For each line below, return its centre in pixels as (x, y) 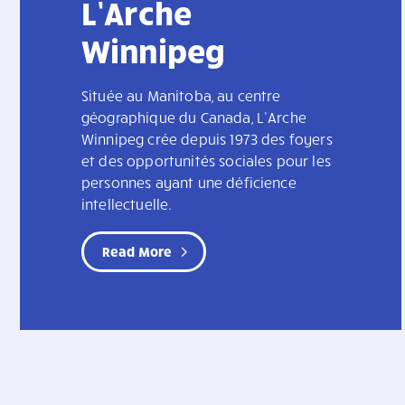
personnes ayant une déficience (189, 183)
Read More (137, 252)
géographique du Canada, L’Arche (194, 118)
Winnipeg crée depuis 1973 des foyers (207, 139)
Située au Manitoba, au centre (181, 96)
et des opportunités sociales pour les (206, 161)
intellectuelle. (127, 204)
